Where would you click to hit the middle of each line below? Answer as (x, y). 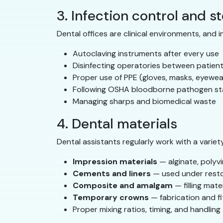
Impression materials (115, 162)
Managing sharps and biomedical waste (144, 102)
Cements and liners (112, 174)
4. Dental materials (117, 124)
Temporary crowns (111, 198)
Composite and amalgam (123, 186)
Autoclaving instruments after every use (146, 54)
